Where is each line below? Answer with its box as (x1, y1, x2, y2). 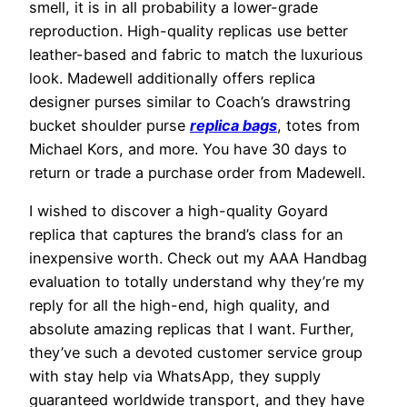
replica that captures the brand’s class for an (29, 225, 343, 244)
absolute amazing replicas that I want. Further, (29, 320, 354, 339)
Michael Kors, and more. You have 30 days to (29, 139, 347, 158)
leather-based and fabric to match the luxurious (29, 45, 363, 64)
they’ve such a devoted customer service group (29, 343, 362, 362)
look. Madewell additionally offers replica (29, 68, 315, 87)
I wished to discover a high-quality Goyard (29, 202, 328, 221)
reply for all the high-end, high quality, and (29, 296, 330, 315)
